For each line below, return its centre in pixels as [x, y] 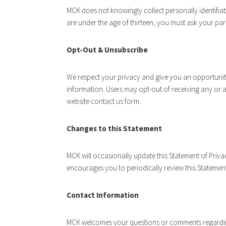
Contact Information [103, 195]
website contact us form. [104, 101]
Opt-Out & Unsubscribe [107, 50]
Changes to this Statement [114, 128]
